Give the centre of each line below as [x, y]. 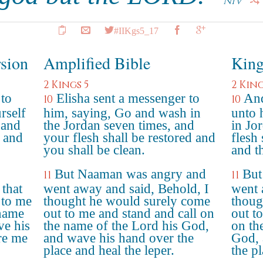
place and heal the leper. [109, 250]
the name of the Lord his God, [126, 226]
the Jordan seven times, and [119, 125]
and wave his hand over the [119, 238]
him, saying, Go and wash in [122, 113]
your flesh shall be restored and [129, 138]
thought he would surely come [127, 201]
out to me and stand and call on [129, 213]
